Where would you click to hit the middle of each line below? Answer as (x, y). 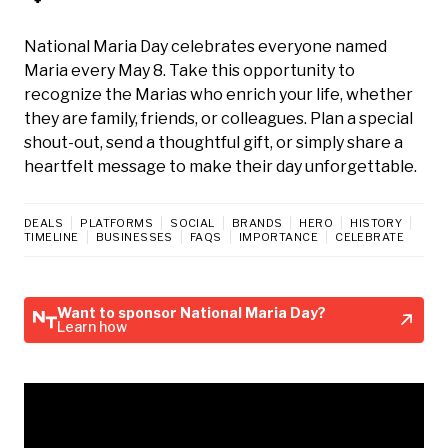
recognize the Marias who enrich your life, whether (218, 94)
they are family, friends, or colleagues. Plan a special (218, 118)
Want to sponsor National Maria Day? (191, 312)
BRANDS (257, 222)
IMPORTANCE (278, 236)
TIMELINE (51, 236)
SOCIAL (192, 222)
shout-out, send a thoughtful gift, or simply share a (213, 142)
